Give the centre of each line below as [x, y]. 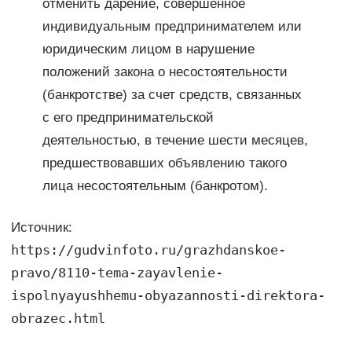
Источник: [41, 228]
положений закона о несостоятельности [165, 72]
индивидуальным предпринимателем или [172, 27]
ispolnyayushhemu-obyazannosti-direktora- [168, 296]
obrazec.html [58, 319]
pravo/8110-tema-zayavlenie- [117, 273]
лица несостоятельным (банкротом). [155, 186]
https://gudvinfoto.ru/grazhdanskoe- [148, 250]
